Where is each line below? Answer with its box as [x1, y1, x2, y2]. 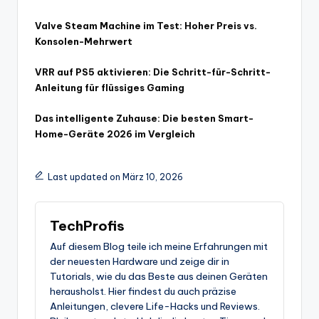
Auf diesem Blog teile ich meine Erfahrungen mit [50, 240, 268, 253]
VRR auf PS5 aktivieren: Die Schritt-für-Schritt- [35, 66, 271, 78]
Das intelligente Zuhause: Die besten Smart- [35, 112, 253, 124]
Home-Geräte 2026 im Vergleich [35, 127, 195, 140]
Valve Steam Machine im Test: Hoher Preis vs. [35, 20, 257, 32]
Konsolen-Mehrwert [35, 36, 132, 48]
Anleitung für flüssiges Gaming [35, 81, 184, 93]
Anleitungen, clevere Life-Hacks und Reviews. [50, 300, 260, 313]
